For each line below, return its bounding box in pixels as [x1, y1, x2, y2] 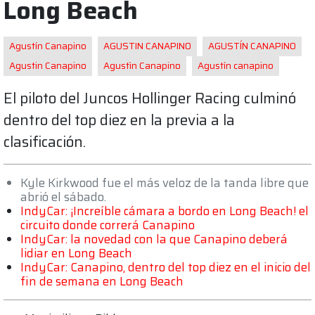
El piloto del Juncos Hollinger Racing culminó [4, 86, 296, 110]
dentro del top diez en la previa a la [4, 108, 235, 131]
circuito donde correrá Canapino [20, 215, 195, 234]
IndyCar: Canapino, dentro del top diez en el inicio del [20, 257, 311, 276]
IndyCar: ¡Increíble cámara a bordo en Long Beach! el [20, 201, 309, 220]
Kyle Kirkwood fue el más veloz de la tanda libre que [20, 173, 309, 192]
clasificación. [4, 129, 86, 153]
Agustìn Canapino [103, 58, 181, 73]
